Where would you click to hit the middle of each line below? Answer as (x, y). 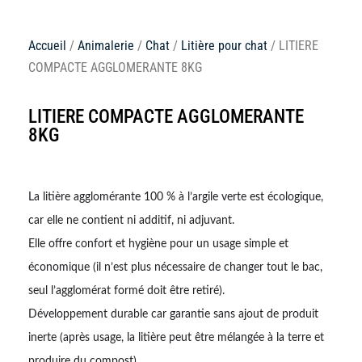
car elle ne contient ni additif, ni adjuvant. (131, 220)
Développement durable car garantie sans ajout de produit (173, 314)
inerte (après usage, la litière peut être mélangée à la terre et (176, 337)
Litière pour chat (224, 45)
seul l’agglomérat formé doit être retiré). (126, 290)
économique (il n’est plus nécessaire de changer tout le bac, (175, 267)
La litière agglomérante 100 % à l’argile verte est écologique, (176, 197)
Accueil (47, 45)
